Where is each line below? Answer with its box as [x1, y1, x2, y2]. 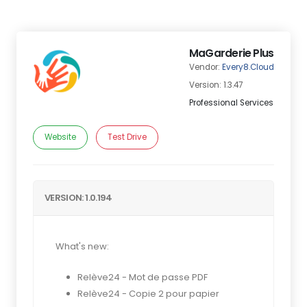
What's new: [56, 240, 109, 253]
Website [45, 132, 76, 143]
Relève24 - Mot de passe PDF [77, 271, 208, 284]
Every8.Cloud [222, 62, 274, 73]
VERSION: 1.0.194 [45, 191, 112, 204]
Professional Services [189, 97, 273, 108]
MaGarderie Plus [189, 46, 274, 60]
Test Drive [108, 132, 147, 143]
